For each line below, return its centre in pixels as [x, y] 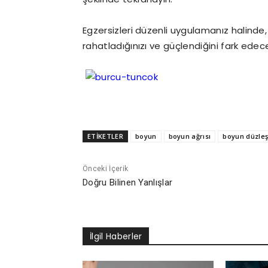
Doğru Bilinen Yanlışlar [128, 182]
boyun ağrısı [190, 136]
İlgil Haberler [116, 236]
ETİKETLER [105, 136]
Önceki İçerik [106, 169]
